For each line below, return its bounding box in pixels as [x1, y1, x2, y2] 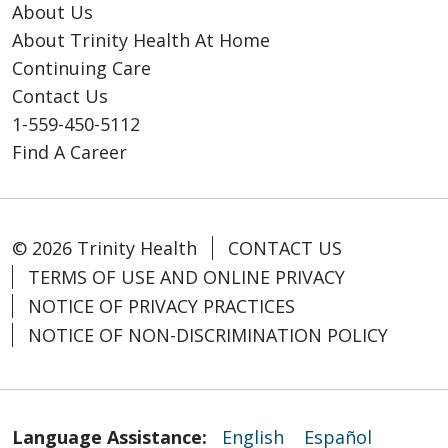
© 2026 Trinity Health [12, 236, 197, 261]
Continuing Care [12, 56, 151, 81]
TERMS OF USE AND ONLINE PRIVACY [28, 265, 345, 290]
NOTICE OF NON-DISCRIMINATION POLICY [28, 323, 388, 348]
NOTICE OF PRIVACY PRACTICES [28, 294, 295, 319]
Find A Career [12, 140, 127, 165]
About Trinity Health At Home [12, 28, 270, 53]
